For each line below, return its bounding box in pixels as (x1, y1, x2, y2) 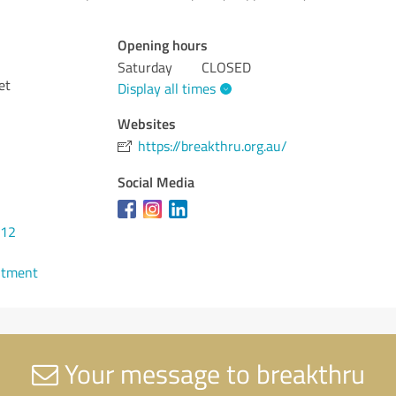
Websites (118, 112, 177, 133)
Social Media (118, 171, 195, 192)
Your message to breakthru (57, 355, 365, 392)
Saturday (118, 57, 173, 77)
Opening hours (118, 34, 209, 55)
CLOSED (202, 57, 252, 77)
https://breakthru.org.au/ (138, 135, 288, 156)
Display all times (118, 78, 217, 98)
